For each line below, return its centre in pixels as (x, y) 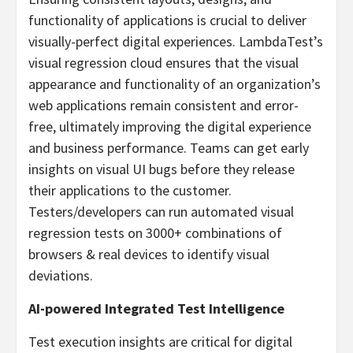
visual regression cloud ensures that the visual (163, 63)
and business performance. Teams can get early (169, 148)
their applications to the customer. (130, 190)
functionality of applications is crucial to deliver (167, 20)
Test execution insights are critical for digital (160, 342)
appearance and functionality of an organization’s (175, 84)
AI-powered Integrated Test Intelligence (156, 308)
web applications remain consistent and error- (163, 105)
